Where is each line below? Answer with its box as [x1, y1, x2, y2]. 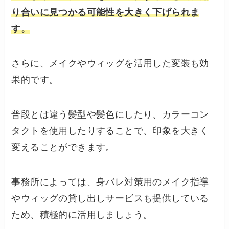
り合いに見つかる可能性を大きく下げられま [11, 7, 200, 18]
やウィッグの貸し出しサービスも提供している [11, 193, 209, 203]
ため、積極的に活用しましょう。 [11, 209, 153, 220]
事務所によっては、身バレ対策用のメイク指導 [11, 176, 209, 187]
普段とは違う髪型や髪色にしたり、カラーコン [11, 109, 209, 120]
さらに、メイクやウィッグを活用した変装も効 [11, 58, 209, 69]
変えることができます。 [11, 142, 115, 153]
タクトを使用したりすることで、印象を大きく [11, 126, 209, 136]
